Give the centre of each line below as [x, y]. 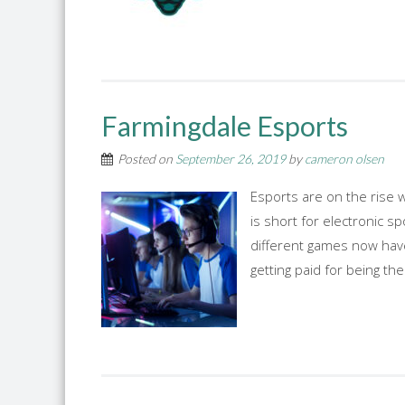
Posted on [146, 159]
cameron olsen [344, 159]
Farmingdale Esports [225, 126]
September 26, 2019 [231, 159]
